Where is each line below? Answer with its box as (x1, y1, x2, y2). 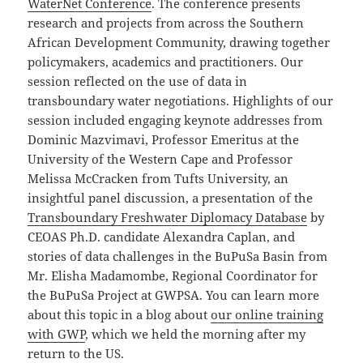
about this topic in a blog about (28, 306, 211, 323)
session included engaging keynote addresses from (28, 112, 323, 129)
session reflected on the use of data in (28, 73, 248, 90)
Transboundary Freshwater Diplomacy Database (28, 209, 308, 226)
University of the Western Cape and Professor (28, 151, 293, 168)
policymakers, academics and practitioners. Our (28, 53, 304, 70)
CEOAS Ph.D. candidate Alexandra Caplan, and (28, 228, 296, 246)
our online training (211, 306, 324, 323)
